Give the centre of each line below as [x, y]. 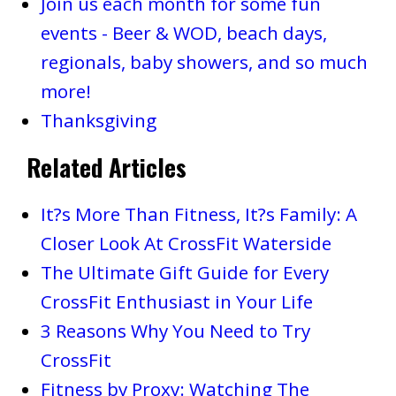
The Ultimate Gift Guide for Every [184, 272]
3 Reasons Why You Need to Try [175, 330]
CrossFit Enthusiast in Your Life [176, 301]
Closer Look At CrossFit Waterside [186, 243]
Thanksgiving [98, 120]
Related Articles [107, 167]
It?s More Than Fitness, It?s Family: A [198, 213]
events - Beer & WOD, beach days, [183, 32]
